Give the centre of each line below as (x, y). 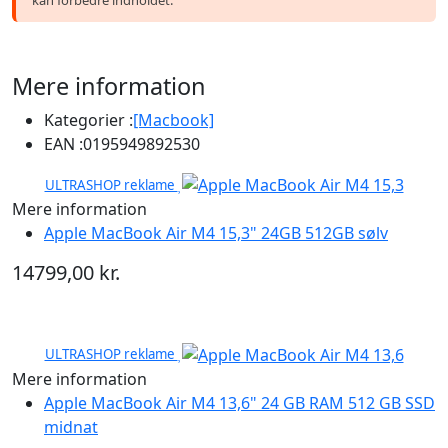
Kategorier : (88, 119)
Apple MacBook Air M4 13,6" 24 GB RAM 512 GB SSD (239, 403)
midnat (71, 427)
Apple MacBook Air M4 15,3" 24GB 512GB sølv (216, 233)
